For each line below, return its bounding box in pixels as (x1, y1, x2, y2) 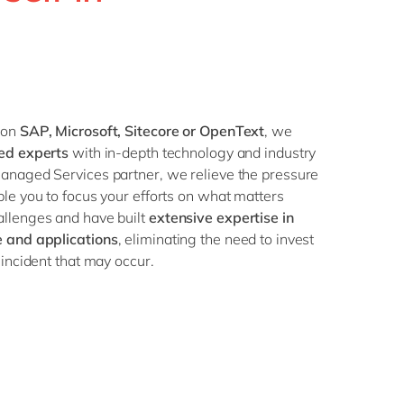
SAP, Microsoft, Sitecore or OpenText (19, 122, 265, 140)
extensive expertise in (148, 208, 294, 226)
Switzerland (181, 60, 252, 77)
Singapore (181, 28, 243, 44)
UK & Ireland (181, 93, 255, 109)
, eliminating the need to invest (117, 230, 315, 248)
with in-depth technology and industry (72, 143, 317, 161)
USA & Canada (181, 125, 271, 142)
